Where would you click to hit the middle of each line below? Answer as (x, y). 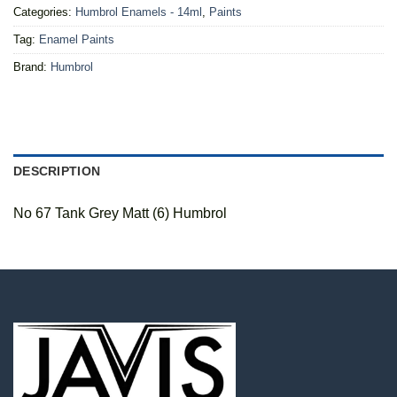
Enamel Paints (77, 40)
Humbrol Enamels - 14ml (139, 12)
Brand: (32, 67)
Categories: (44, 12)
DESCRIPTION (57, 171)
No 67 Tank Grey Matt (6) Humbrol (120, 214)
